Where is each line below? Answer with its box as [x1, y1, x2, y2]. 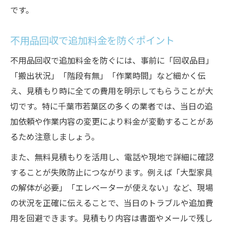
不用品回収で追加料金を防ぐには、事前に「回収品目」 [10, 54, 214, 69]
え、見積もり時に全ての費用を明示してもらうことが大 [10, 85, 213, 99]
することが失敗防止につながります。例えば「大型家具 [10, 166, 213, 181]
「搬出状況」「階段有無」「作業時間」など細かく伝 [10, 70, 206, 84]
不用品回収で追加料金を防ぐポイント [10, 33, 175, 50]
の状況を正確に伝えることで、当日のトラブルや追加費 [10, 197, 213, 211]
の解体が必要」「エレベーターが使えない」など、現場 [10, 182, 213, 196]
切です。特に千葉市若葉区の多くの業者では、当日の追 [10, 100, 213, 115]
